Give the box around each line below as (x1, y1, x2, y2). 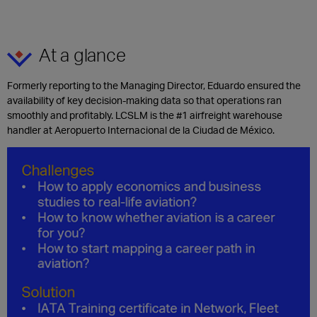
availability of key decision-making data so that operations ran (7, 93, 282, 106)
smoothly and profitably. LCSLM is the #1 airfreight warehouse (7, 108, 282, 121)
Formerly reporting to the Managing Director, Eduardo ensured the (7, 79, 301, 91)
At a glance (39, 42, 126, 66)
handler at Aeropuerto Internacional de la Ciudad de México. (7, 123, 275, 136)
